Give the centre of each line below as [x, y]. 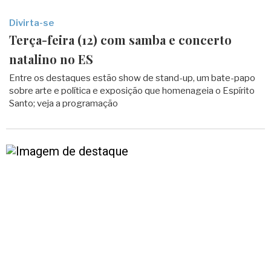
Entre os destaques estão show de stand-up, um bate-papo [132, 78]
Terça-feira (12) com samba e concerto [120, 40]
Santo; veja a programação [64, 103]
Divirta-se [31, 23]
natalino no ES [51, 59]
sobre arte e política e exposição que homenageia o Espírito [132, 91]
